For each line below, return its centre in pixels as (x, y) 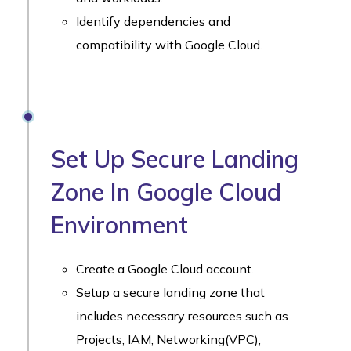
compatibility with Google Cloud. (169, 44)
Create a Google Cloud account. (165, 268)
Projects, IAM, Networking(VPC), (168, 339)
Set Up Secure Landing (175, 159)
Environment (119, 224)
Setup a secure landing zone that (170, 292)
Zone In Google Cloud (166, 192)
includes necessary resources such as (182, 315)
